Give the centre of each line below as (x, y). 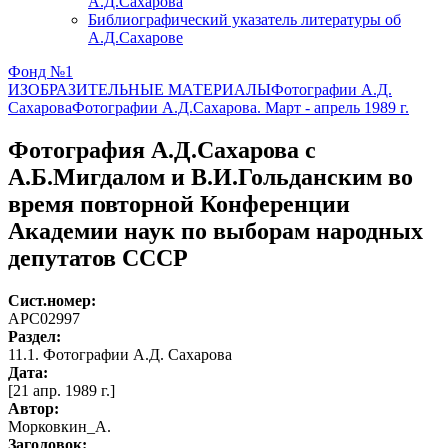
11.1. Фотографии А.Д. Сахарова (120, 354)
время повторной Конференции (179, 203)
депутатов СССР (98, 257)
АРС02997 (44, 318)
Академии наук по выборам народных (215, 230)
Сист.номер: (52, 300)
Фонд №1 (40, 71)
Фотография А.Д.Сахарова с (162, 149)
